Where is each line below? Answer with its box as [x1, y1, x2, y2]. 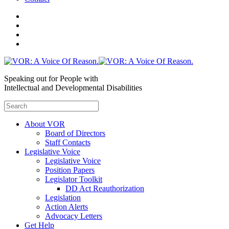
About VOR [25, 120, 65, 128]
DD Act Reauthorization [65, 184, 144, 193]
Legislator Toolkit [45, 175, 102, 184]
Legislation [45, 193, 81, 202]
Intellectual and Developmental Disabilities [4, 83, 142, 92]
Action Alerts [45, 202, 88, 211]
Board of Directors [45, 129, 105, 138]
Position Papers [45, 166, 95, 174]
